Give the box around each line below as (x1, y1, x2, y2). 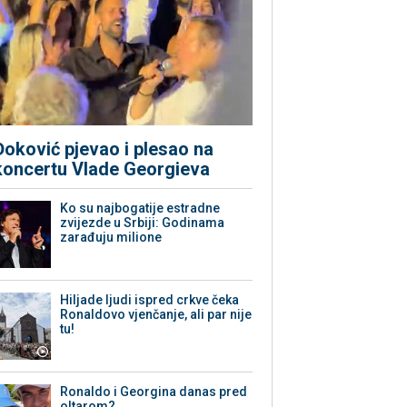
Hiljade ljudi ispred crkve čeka (60, 293, 240, 308)
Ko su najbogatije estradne (60, 201, 221, 216)
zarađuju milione (60, 230, 163, 245)
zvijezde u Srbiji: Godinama (60, 215, 225, 231)
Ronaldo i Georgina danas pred (60, 384, 248, 400)
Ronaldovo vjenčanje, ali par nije (60, 307, 253, 323)
